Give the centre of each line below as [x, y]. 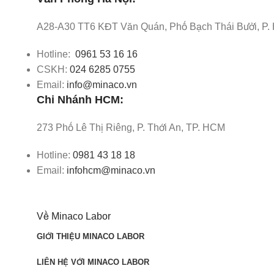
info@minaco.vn [102, 84]
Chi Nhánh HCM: [80, 99]
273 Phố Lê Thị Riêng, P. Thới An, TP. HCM [131, 127]
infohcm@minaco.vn [111, 170]
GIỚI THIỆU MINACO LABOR [91, 236]
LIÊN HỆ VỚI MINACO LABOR [93, 262]
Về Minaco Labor [74, 216]
